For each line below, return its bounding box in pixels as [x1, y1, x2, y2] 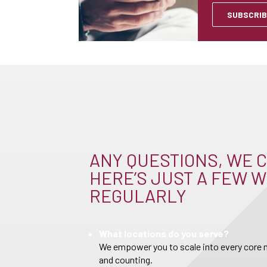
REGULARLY [89, 185, 187, 206]
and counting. [99, 254, 153, 265]
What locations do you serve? [99, 228, 229, 239]
